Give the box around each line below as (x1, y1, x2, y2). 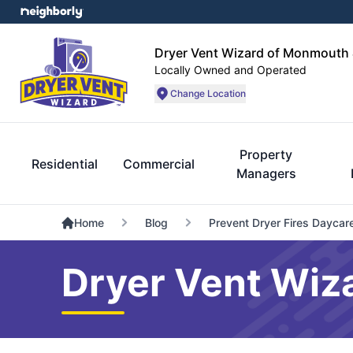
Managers (236, 165, 296, 181)
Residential (32, 156, 98, 172)
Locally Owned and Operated (154, 62, 307, 76)
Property (240, 147, 292, 162)
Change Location (170, 87, 246, 99)
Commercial (123, 156, 195, 172)
